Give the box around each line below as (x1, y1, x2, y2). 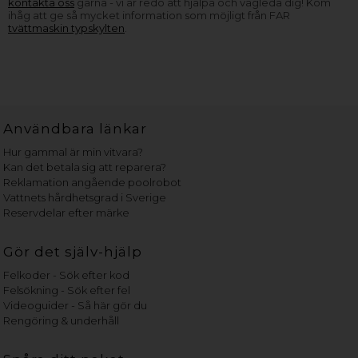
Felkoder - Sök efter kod (3, 268, 130, 281)
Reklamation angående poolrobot (3, 176, 182, 189)
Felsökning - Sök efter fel (3, 284, 131, 296)
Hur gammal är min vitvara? (3, 145, 144, 158)
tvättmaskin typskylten (8, 22, 125, 34)
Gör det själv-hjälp (3, 244, 143, 260)
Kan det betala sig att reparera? (3, 161, 167, 173)
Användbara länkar (3, 121, 148, 137)
